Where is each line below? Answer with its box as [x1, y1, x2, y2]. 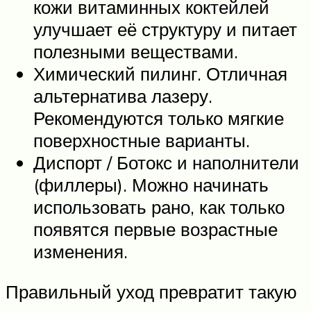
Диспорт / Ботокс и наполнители [33, 151, 299, 174]
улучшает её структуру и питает [33, 18, 297, 40]
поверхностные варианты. [33, 129, 250, 151]
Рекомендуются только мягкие [33, 107, 284, 129]
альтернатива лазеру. [33, 85, 212, 107]
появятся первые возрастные [33, 218, 278, 240]
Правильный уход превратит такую [6, 280, 297, 303]
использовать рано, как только [33, 196, 285, 218]
